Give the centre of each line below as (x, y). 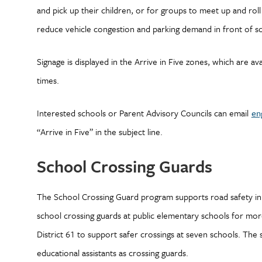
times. (49, 80)
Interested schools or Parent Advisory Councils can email (144, 113)
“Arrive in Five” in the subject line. (101, 132)
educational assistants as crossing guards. (113, 253)
